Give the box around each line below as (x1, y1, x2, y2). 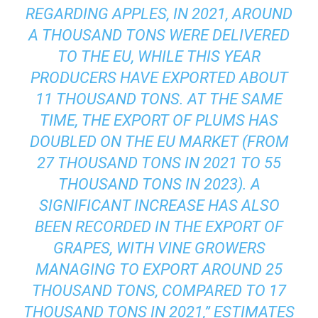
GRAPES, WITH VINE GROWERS (53, 238, 265, 257)
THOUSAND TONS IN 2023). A (57, 175, 261, 193)
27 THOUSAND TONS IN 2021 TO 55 (37, 153, 281, 172)
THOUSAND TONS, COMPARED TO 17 (32, 281, 286, 300)
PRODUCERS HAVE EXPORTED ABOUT (30, 68, 288, 87)
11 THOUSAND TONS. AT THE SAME (35, 89, 283, 108)
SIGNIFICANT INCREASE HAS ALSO (38, 196, 280, 214)
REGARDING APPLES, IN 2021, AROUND (26, 4, 292, 23)
